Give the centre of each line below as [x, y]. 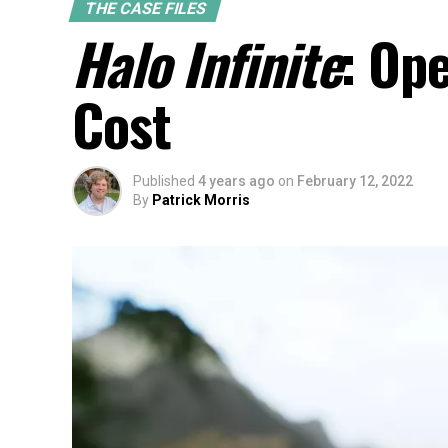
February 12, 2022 [355, 181]
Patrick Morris [201, 200]
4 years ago [236, 181]
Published [164, 181]
